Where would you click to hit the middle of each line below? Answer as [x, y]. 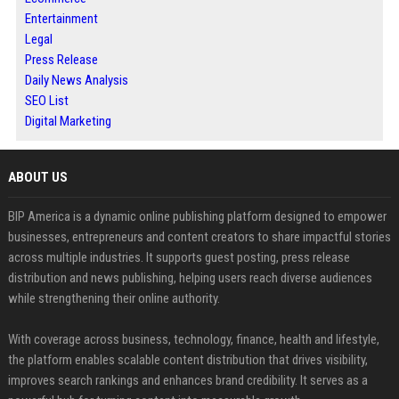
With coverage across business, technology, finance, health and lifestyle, [193, 339]
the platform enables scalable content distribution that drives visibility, [187, 360]
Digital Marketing [68, 121]
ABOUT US [37, 177]
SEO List [46, 101]
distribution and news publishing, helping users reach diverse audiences [190, 278]
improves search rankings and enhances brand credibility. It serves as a [187, 380]
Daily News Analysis [76, 80]
